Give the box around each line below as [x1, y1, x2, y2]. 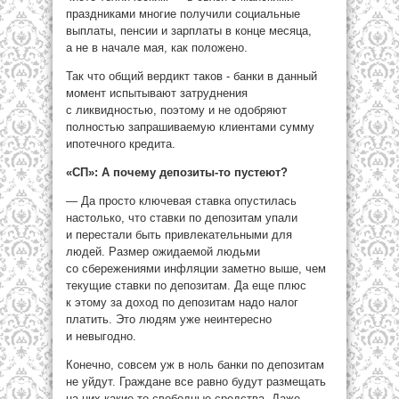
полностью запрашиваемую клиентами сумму [66, 120, 314, 134]
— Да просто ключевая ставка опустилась [66, 194, 297, 208]
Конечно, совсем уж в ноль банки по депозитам [66, 358, 324, 371]
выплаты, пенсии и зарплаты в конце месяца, [66, 24, 312, 37]
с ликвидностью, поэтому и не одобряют [66, 103, 287, 117]
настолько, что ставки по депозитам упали [66, 211, 297, 224]
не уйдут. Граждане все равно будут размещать [66, 375, 326, 388]
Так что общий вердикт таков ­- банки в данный [66, 69, 317, 83]
